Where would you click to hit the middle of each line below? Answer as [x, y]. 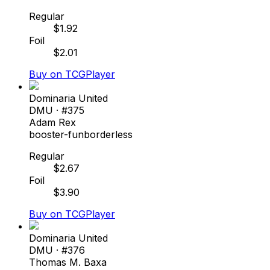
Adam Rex [52, 122]
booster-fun [56, 134]
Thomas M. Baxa [68, 262]
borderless [108, 134]
